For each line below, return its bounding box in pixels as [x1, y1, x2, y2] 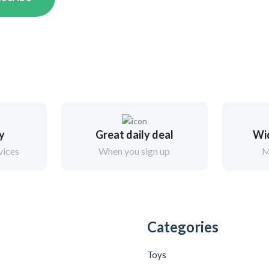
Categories [147, 218, 219, 236]
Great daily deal [95, 128, 174, 142]
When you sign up [98, 145, 171, 157]
